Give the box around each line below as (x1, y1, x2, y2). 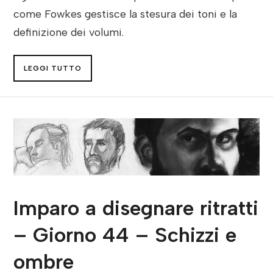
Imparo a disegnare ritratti (13, 195, 259, 221)
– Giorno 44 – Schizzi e (13, 222, 237, 247)
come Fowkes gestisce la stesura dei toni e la (13, 7, 238, 20)
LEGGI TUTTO (24, 63, 82, 73)
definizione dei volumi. (13, 25, 124, 38)
